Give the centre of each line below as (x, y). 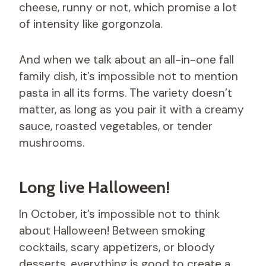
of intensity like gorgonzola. (91, 24)
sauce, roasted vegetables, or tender (116, 126)
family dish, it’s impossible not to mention (129, 76)
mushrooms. (52, 142)
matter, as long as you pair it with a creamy (132, 109)
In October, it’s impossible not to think (119, 214)
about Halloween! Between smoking (112, 230)
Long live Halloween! (94, 187)
